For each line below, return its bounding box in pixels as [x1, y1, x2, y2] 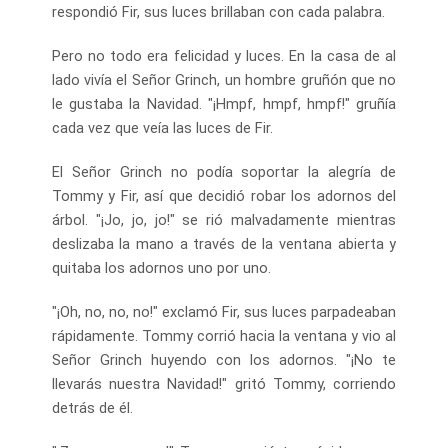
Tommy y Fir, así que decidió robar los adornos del [51, 186, 397, 205]
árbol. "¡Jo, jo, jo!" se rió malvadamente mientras [51, 210, 397, 229]
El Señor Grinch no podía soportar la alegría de [51, 162, 397, 181]
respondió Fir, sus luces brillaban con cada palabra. [51, 2, 385, 21]
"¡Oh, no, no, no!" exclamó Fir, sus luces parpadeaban [51, 302, 397, 321]
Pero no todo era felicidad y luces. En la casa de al [51, 46, 397, 65]
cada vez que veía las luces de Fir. [51, 118, 273, 137]
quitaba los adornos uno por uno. [51, 258, 271, 277]
